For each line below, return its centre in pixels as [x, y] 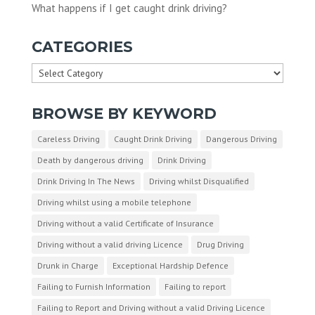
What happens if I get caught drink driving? [129, 8]
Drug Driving [220, 245]
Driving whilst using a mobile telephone [114, 202]
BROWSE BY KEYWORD [124, 114]
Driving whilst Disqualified [199, 181]
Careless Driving [68, 139]
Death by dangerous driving [90, 160]
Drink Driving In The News [86, 181]
